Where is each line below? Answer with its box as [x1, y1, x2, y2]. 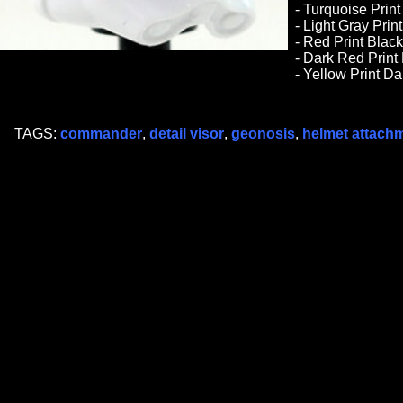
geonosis [231, 126, 295, 141]
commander [60, 126, 142, 141]
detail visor [149, 126, 224, 141]
